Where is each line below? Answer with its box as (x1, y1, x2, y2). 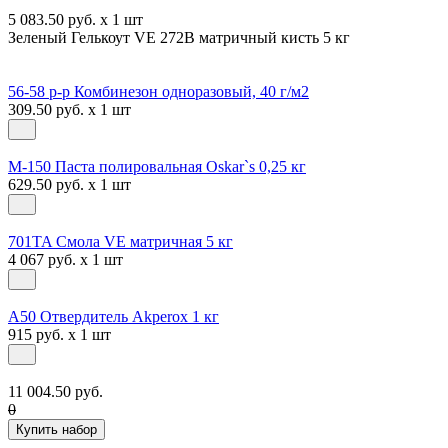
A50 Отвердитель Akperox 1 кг (8, 307, 219, 325)
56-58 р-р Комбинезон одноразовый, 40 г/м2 (8, 82, 309, 100)
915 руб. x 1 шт (8, 325, 111, 343)
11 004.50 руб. (8, 382, 103, 400)
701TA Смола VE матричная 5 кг (8, 232, 233, 250)
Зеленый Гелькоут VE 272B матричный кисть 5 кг (8, 28, 350, 46)
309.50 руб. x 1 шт (8, 100, 131, 118)
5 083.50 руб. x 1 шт (8, 10, 143, 28)
